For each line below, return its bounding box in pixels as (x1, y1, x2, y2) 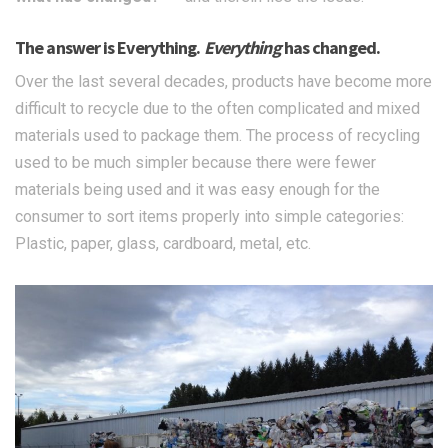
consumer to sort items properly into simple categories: (15, 207, 404, 227)
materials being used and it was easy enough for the (15, 180, 380, 200)
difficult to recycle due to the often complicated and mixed (15, 99, 420, 119)
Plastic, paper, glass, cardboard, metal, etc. (15, 234, 311, 254)
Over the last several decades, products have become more (15, 72, 432, 92)
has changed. (280, 36, 380, 60)
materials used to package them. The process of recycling (15, 126, 420, 146)
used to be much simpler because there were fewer (15, 153, 376, 173)
